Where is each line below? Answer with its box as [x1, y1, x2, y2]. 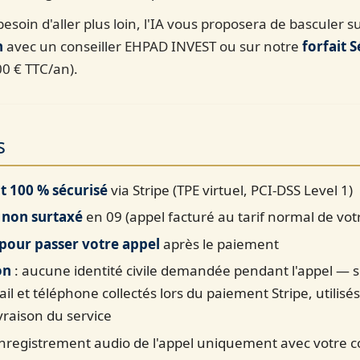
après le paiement [160, 234, 280, 253]
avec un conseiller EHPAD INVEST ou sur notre [3, 37, 303, 56]
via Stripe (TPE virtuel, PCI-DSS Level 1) [108, 180, 354, 199]
